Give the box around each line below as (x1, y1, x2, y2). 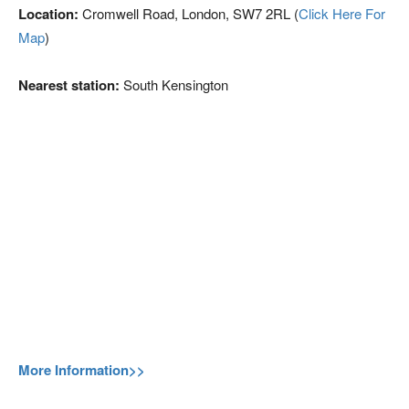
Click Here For (299, 4, 385, 23)
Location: (18, 4, 79, 24)
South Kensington (120, 75, 228, 94)
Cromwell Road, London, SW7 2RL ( (79, 4, 299, 23)
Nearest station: (18, 75, 120, 95)
